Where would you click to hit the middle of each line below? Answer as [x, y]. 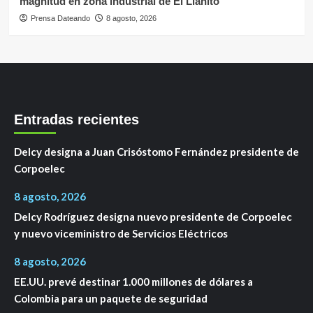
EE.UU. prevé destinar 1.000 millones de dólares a [133, 282]
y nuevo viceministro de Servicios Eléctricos [121, 234]
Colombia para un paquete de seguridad [111, 299]
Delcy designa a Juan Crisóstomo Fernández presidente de [156, 152]
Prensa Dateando [60, 19]
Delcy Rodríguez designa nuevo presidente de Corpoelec [153, 217]
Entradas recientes [77, 120]
